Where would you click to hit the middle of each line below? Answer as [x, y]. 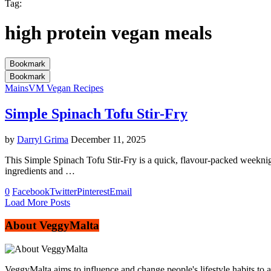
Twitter [63, 191]
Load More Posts [38, 202]
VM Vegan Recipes [66, 88]
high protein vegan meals [108, 33]
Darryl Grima [43, 139]
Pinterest [93, 191]
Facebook [31, 191]
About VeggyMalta [52, 226]
